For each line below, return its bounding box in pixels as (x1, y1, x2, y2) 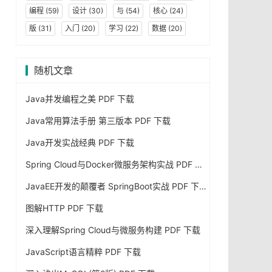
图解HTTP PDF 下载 (25, 203, 103, 213)
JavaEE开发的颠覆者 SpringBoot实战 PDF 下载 (199, 181, 206, 191)
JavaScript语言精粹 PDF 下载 (25, 246, 141, 257)
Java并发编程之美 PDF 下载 (25, 93, 134, 104)
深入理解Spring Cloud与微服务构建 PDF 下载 (25, 225, 200, 235)
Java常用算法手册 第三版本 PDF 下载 (25, 115, 171, 126)
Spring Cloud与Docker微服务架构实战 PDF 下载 (195, 159, 202, 169)
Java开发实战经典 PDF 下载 (25, 137, 134, 148)
